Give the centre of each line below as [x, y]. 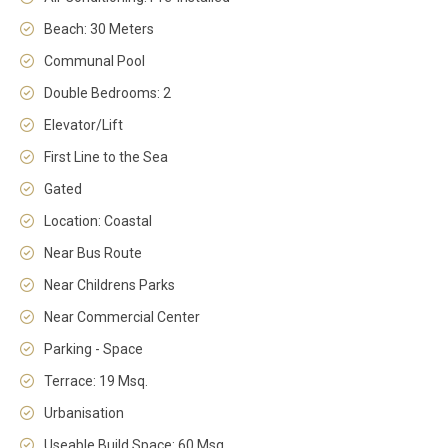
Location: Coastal [98, 221]
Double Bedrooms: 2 [107, 93]
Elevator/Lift [83, 125]
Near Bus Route [93, 253]
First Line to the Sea [106, 157]
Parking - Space [93, 349]
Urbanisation [84, 413]
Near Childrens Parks [109, 285]
